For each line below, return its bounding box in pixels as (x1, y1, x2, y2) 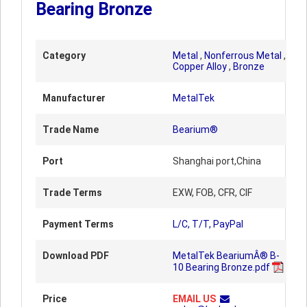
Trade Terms (42, 187, 102, 198)
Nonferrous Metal (204, 50, 282, 61)
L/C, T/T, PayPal (173, 219, 243, 230)
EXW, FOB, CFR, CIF (173, 187, 252, 198)
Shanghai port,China (173, 156, 261, 167)
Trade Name (42, 124, 99, 135)
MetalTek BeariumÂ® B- (173, 250, 280, 261)
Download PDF (42, 250, 109, 261)
